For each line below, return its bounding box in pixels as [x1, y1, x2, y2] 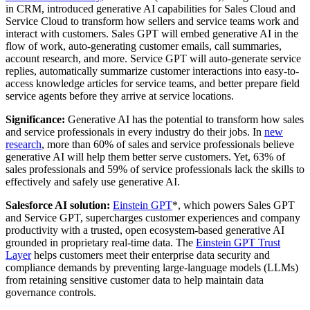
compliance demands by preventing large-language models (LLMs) [6, 262, 298, 274]
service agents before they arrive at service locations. [6, 90, 234, 102]
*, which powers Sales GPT [172, 199, 295, 212]
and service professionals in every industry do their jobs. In [6, 126, 264, 138]
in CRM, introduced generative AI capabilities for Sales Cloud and [6, 3, 295, 15]
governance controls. [6, 286, 96, 299]
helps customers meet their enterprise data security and [31, 249, 270, 262]
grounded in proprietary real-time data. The [6, 237, 196, 249]
